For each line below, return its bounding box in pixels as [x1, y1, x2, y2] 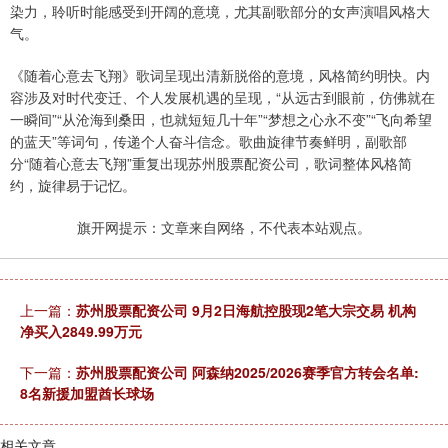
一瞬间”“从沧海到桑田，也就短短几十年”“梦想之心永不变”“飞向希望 [10, 109, 432, 130]
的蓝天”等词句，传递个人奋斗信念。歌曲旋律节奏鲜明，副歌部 [10, 131, 407, 152]
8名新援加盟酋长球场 [20, 383, 154, 404]
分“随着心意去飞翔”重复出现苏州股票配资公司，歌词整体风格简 [10, 153, 412, 174]
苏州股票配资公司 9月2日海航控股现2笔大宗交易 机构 [76, 300, 416, 321]
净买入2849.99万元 [20, 321, 142, 342]
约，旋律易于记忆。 [10, 175, 136, 196]
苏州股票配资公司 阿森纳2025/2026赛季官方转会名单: [76, 362, 419, 383]
